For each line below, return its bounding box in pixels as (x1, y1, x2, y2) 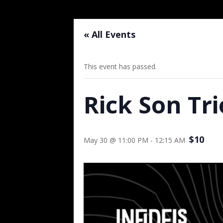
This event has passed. (84, 62, 157, 71)
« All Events (84, 28, 135, 40)
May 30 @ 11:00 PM (84, 135, 148, 145)
